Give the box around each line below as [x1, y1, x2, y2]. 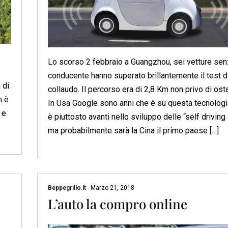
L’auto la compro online [47, 195, 187, 213]
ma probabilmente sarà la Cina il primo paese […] [47, 126, 219, 136]
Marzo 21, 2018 [89, 184, 134, 192]
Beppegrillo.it [47, 184, 88, 192]
